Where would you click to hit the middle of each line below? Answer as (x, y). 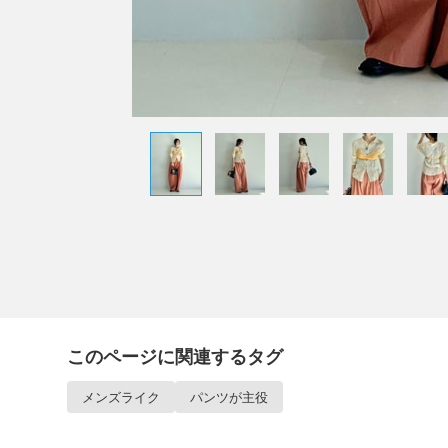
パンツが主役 (229, 397)
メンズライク (121, 397)
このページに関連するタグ (175, 356)
